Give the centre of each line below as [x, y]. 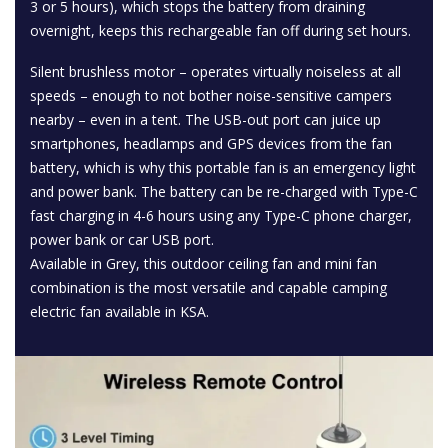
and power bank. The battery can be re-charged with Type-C [224, 191]
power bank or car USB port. [122, 239]
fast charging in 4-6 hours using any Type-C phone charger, [221, 215]
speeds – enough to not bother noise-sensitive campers [211, 95]
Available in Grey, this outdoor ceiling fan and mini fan [203, 263]
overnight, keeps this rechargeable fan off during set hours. [220, 30]
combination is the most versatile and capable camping [208, 287]
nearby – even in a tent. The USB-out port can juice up [205, 119]
